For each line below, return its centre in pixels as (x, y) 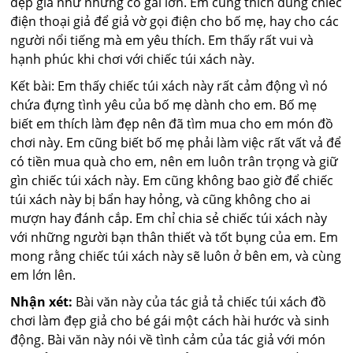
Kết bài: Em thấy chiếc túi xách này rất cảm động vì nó (169, 86)
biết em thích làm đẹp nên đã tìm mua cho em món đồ (172, 124)
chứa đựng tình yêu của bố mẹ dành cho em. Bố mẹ (164, 105)
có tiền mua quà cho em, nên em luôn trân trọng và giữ (175, 162)
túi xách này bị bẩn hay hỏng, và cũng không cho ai (161, 200)
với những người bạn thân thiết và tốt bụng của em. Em (175, 238)
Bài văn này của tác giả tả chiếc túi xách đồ (200, 302)
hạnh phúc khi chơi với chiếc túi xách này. (133, 59)
